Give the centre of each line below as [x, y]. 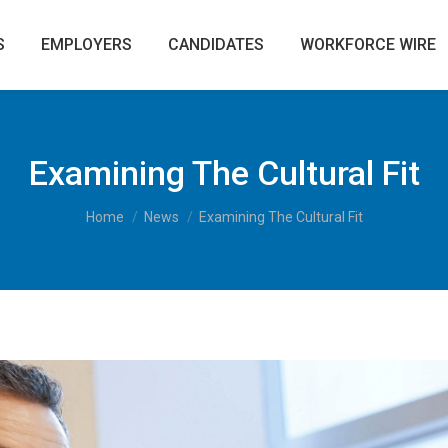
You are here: [134, 207]
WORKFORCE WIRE [368, 44]
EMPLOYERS [86, 44]
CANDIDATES [216, 44]
